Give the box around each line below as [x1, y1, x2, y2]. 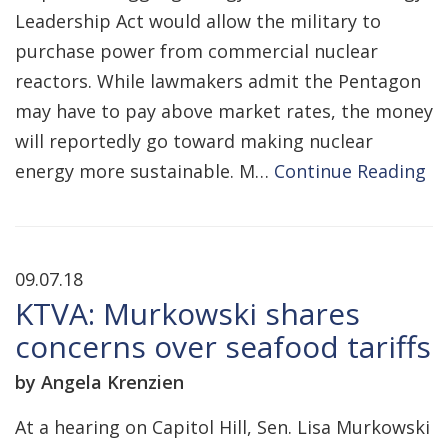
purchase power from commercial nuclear [15, 39, 378, 63]
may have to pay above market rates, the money [15, 99, 433, 123]
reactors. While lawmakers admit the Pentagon [15, 69, 421, 93]
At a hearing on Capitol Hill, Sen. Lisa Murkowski [15, 415, 430, 439]
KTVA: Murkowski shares [15, 293, 360, 334]
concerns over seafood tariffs [15, 326, 431, 367]
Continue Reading [274, 159, 426, 183]
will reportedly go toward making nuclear [15, 129, 373, 153]
